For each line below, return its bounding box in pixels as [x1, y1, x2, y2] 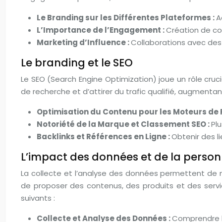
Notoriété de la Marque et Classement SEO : [37, 119, 211, 129]
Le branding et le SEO [21, 55, 133, 70]
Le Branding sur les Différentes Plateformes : [37, 12, 216, 23]
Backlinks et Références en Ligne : [37, 131, 171, 142]
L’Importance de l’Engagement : [37, 25, 166, 35]
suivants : [21, 193, 55, 203]
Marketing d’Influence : [37, 37, 131, 48]
